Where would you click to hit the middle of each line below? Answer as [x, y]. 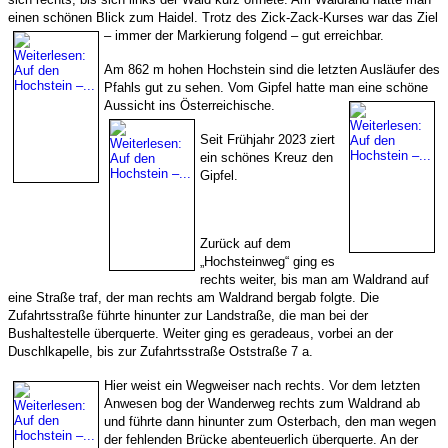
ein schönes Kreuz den [266, 157]
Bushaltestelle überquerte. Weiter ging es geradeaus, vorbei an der [200, 333]
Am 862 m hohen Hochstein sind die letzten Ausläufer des [272, 69]
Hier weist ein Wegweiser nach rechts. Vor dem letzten [262, 385]
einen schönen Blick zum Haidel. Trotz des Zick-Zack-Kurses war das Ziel [223, 17]
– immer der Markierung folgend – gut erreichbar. [244, 35]
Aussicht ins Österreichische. [189, 105]
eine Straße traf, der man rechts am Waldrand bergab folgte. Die [193, 297]
